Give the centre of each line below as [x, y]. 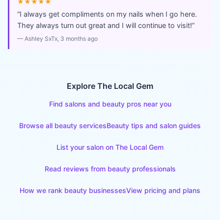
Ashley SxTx [41, 39]
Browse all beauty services [63, 125]
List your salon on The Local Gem [110, 147]
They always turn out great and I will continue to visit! [105, 25]
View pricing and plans [163, 190]
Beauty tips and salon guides [154, 125]
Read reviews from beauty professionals [110, 169]
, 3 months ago [78, 39]
